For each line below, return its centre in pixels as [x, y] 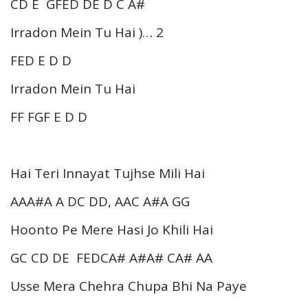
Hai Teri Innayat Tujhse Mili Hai [108, 173]
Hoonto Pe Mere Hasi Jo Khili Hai [112, 229]
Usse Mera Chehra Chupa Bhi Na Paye [129, 286]
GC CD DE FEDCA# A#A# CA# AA [111, 257]
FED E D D [41, 60]
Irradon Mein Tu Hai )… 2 [87, 32]
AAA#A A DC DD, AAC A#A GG [100, 201]
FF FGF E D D [49, 117]
